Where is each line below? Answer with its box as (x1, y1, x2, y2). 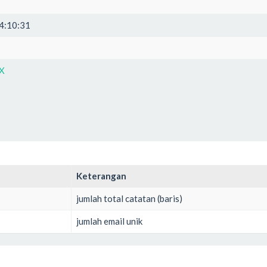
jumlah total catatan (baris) (76, 193, 182, 204)
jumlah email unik (76, 215, 142, 226)
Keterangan (76, 170, 126, 181)
